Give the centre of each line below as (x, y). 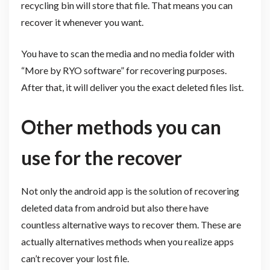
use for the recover (101, 158)
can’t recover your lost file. (75, 259)
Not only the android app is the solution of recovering (130, 191)
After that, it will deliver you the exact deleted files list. (132, 87)
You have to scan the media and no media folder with (127, 53)
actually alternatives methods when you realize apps (127, 242)
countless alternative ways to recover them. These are (131, 225)
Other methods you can (121, 127)
